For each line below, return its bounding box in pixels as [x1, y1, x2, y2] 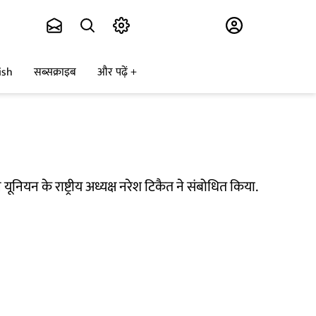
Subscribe [138, 13, 196, 38]
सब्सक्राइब [34, 63, 76, 83]
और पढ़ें [97, 63, 128, 83]
